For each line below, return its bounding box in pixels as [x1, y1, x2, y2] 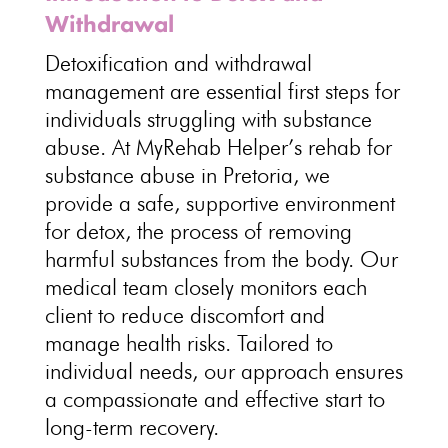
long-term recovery [44, 414, 214, 440]
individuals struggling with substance [44, 106, 372, 132]
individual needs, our [44, 358, 241, 384]
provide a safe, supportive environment [44, 190, 395, 216]
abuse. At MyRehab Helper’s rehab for [44, 134, 392, 160]
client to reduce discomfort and [44, 302, 325, 328]
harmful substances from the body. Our [44, 246, 398, 272]
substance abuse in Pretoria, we [44, 162, 330, 188]
